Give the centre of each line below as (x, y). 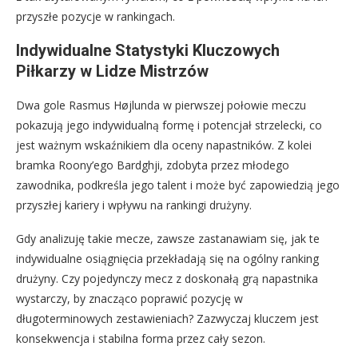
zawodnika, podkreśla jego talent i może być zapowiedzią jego (178, 185)
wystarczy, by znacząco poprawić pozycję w (129, 299)
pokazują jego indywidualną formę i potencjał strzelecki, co (169, 125)
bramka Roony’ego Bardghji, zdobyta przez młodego (153, 165)
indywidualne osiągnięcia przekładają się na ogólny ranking (167, 259)
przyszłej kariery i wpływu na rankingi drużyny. (134, 205)
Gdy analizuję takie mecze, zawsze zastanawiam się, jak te (168, 239)
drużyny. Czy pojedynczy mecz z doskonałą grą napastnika (167, 279)
